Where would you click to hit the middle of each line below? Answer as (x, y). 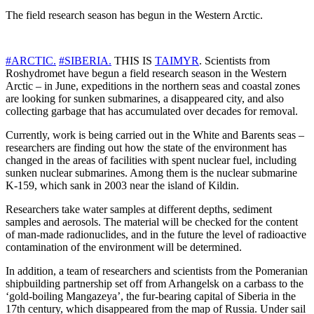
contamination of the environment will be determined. (124, 247)
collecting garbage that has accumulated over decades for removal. (152, 111)
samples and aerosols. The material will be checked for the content (152, 222)
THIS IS (133, 61)
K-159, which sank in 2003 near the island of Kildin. (122, 186)
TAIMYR (177, 61)
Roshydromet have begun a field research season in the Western (146, 74)
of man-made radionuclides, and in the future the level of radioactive (156, 235)
